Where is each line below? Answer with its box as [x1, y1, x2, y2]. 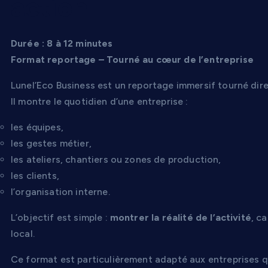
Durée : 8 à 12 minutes [11, 37, 113, 49]
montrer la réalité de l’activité [109, 211, 251, 223]
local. [11, 227, 35, 239]
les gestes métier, [11, 137, 92, 149]
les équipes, [11, 121, 63, 133]
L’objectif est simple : [11, 211, 110, 223]
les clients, [11, 169, 59, 181]
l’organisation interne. [11, 185, 110, 197]
